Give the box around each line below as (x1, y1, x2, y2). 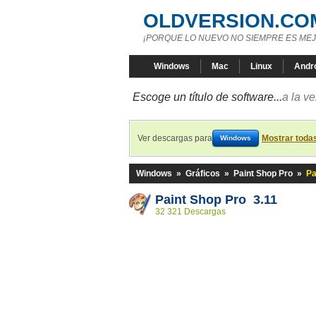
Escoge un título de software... (133, 91, 282, 103)
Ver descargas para (138, 133, 212, 143)
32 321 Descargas (155, 207, 226, 217)
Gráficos (186, 169, 220, 178)
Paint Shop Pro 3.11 (155, 193, 277, 207)
